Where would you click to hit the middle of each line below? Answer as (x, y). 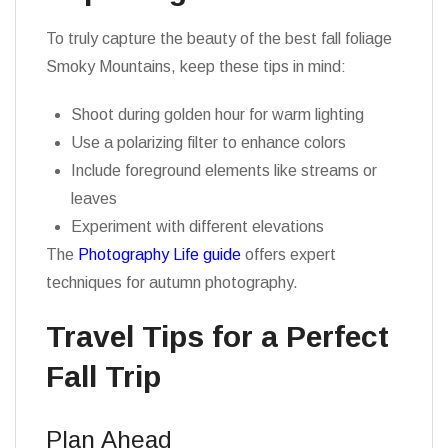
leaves (94, 198)
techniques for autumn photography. (172, 282)
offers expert (288, 254)
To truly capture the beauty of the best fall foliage (219, 38)
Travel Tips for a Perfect (217, 336)
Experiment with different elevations (197, 226)
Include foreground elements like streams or (224, 170)
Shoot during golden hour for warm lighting (217, 114)
